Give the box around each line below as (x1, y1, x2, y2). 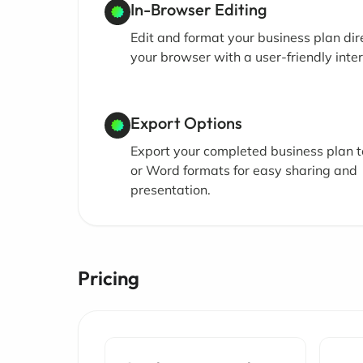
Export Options (130, 113, 242, 133)
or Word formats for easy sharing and (130, 162, 357, 178)
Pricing (78, 266, 139, 290)
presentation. (130, 181, 211, 198)
